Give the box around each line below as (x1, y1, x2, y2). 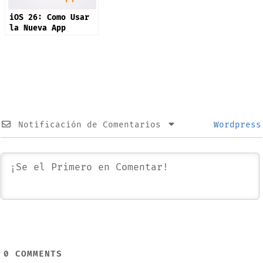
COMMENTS (9, 249, 62, 259)
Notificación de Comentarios (18, 120, 161, 130)
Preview (9, 34, 42, 44)
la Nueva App (9, 23, 66, 33)
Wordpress (208, 120, 261, 130)
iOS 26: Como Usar (9, 13, 89, 23)
